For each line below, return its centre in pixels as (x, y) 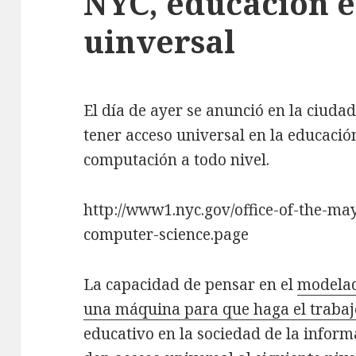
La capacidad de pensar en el (191, 285)
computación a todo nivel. (177, 160)
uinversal (160, 41)
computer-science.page (166, 235)
